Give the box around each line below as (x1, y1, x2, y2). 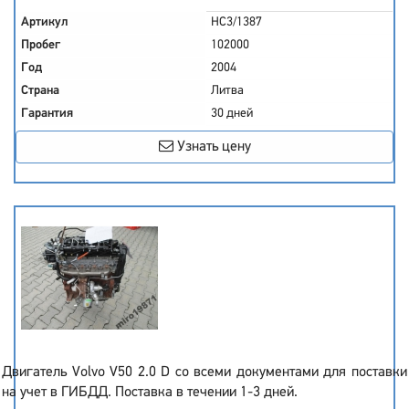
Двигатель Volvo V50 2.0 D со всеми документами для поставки (2, 365, 407, 380)
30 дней (211, 107, 253, 121)
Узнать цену (173, 140, 251, 154)
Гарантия (21, 107, 73, 121)
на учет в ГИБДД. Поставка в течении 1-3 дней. (2, 385, 298, 400)
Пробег (21, 38, 60, 52)
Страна (21, 84, 59, 98)
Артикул (21, 16, 68, 29)
